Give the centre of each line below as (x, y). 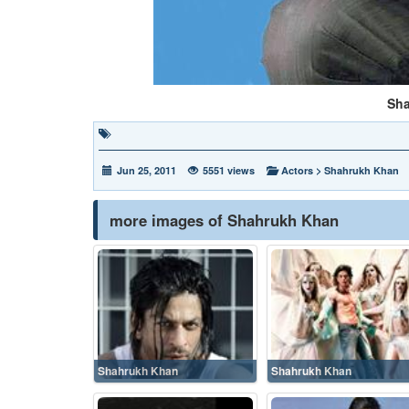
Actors (297, 170)
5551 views (229, 170)
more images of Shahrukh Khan (224, 220)
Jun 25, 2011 (147, 170)
